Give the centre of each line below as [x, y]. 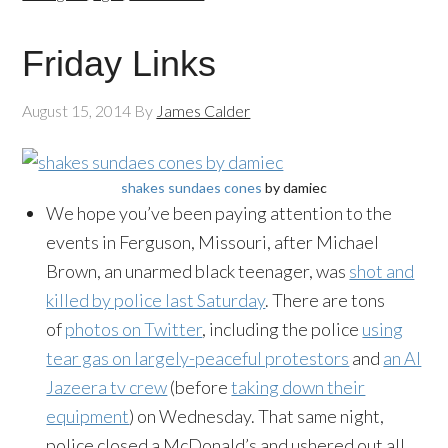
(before [199, 386]
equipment [88, 415]
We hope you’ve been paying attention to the [219, 212]
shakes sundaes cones [191, 187]
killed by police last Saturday [156, 299]
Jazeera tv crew [107, 386]
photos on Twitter [134, 328]
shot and [382, 270]
